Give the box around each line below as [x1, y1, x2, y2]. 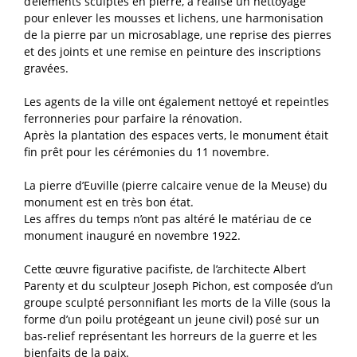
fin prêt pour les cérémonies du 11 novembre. [24, 143, 269, 159]
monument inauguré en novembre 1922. [24, 227, 241, 243]
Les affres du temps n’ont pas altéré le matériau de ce [24, 210, 312, 226]
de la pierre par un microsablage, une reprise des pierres [24, 26, 331, 42]
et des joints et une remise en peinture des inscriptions [24, 43, 321, 59]
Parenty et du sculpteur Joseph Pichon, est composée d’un [24, 277, 333, 293]
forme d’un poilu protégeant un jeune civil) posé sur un [24, 311, 320, 327]
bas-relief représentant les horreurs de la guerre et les [24, 328, 317, 343]
